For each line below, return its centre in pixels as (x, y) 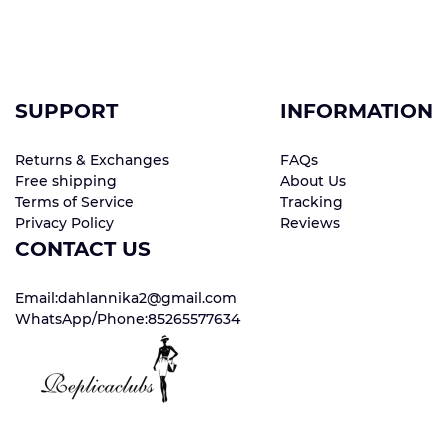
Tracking (311, 202)
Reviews (310, 223)
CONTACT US (83, 249)
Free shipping (66, 181)
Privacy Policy (64, 223)
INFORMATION (356, 111)
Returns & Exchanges (92, 160)
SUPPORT (66, 111)
